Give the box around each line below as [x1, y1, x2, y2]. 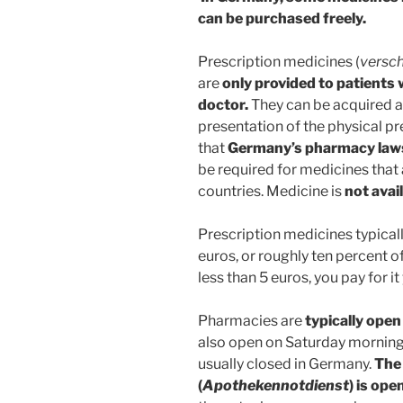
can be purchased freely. [198, 9, 366, 27]
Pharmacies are [198, 311, 305, 329]
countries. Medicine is [198, 182, 345, 200]
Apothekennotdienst [202, 376, 349, 394]
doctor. [198, 95, 248, 113]
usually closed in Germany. [198, 354, 374, 372]
